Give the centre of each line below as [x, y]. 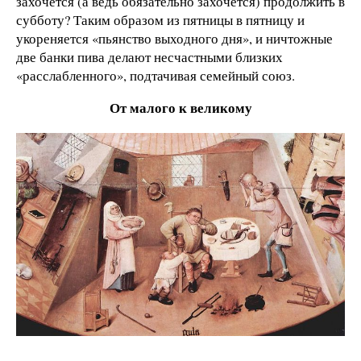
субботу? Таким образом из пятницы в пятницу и [160, 20]
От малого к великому [180, 108]
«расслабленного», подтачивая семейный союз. [156, 76]
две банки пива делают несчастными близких [149, 57]
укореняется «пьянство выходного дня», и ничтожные [174, 39]
